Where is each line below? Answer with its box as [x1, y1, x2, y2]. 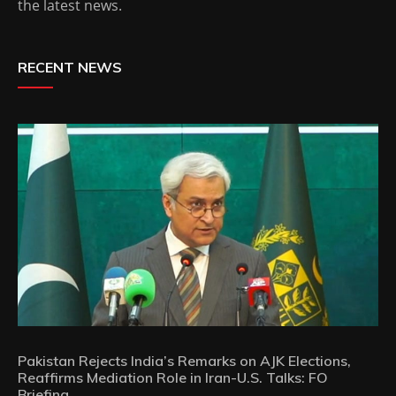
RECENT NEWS [18, 57, 122, 76]
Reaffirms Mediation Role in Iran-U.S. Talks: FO [18, 369, 328, 387]
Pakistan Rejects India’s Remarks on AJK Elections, [18, 352, 351, 370]
